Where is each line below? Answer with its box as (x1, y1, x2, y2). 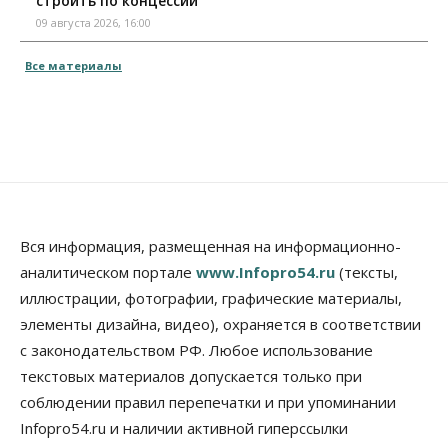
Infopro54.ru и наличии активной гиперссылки (20, 418, 348, 439)
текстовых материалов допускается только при (20, 366, 362, 387)
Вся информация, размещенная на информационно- (20, 236, 401, 257)
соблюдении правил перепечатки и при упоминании (20, 392, 396, 413)
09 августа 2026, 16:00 (36, 15, 151, 31)
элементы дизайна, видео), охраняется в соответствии (20, 314, 421, 335)
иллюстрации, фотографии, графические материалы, (20, 288, 402, 309)
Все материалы (25, 58, 122, 74)
